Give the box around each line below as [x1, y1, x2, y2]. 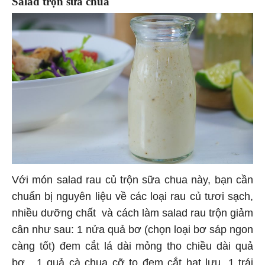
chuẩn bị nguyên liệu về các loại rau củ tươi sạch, [12, 192, 253, 204]
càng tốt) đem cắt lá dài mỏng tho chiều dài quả [12, 241, 253, 254]
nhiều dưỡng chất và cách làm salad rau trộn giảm [12, 208, 253, 221]
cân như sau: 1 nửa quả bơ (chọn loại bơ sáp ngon [12, 225, 253, 237]
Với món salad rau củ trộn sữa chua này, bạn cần [12, 175, 253, 188]
